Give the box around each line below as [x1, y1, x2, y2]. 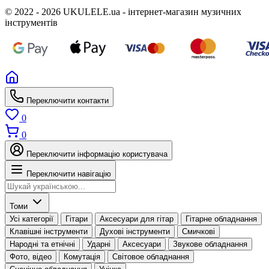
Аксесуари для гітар [100, 214, 174, 223]
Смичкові [182, 226, 215, 236]
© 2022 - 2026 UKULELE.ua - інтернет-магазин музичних [5, 6, 241, 17]
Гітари [65, 214, 88, 223]
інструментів [5, 17, 58, 28]
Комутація [64, 252, 100, 261]
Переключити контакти [26, 95, 109, 105]
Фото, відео [10, 252, 52, 261]
